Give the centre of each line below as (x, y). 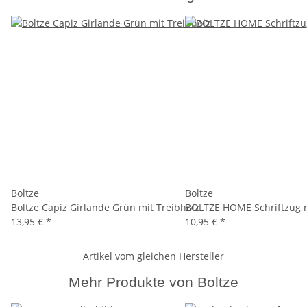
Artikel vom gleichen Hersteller (153, 256)
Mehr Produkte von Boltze (153, 282)
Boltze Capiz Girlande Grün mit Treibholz (105, 207)
